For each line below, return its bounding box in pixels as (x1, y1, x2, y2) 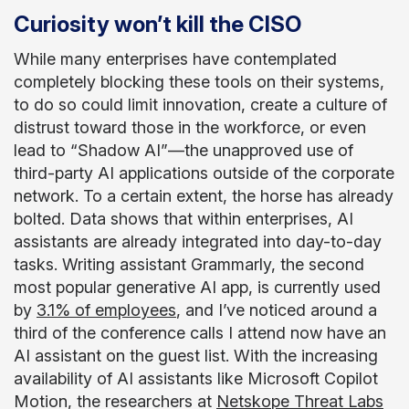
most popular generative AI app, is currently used (14, 278, 381, 297)
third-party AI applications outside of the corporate (14, 163, 394, 183)
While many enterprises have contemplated (14, 49, 337, 68)
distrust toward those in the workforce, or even (14, 118, 366, 137)
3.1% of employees (37, 300, 176, 320)
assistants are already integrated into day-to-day (14, 232, 382, 251)
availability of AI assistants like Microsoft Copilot (14, 369, 378, 388)
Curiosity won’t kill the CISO (14, 11, 301, 37)
